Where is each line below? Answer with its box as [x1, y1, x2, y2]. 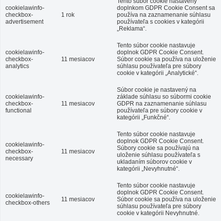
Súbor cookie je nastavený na [117, 86, 196, 93]
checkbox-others [5, 199, 50, 206]
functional [5, 107, 32, 114]
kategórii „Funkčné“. [117, 114, 170, 121]
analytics [5, 63, 29, 70]
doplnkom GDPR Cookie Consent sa [117, 4, 215, 11]
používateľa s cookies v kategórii [117, 18, 204, 25]
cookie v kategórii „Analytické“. [117, 70, 198, 76]
